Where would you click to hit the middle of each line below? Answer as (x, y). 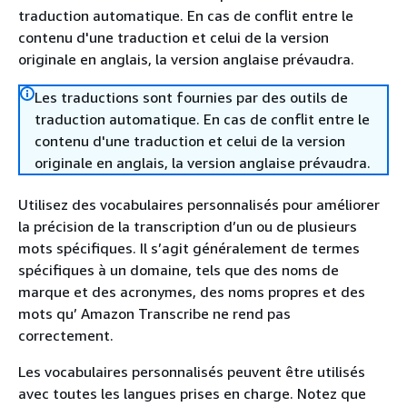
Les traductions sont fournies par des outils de (191, 97)
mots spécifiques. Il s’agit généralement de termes (189, 248)
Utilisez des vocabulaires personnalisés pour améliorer (199, 204)
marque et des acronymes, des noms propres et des (192, 292)
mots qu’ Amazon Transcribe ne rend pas (154, 313)
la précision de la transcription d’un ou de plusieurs (188, 226)
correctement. (66, 335)
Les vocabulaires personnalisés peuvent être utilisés (192, 372)
